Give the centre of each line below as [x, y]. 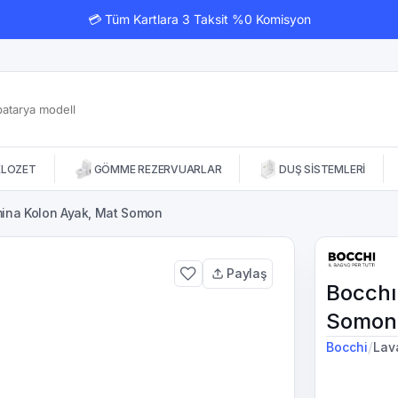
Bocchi [347, 347]
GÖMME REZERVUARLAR [158, 169]
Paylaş [247, 273]
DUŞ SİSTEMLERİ [322, 169]
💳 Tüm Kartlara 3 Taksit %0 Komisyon [199, 19]
